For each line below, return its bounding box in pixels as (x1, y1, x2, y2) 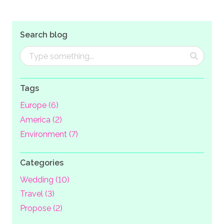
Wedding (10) (20, 174, 69, 184)
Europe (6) (20, 100, 58, 110)
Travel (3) (20, 189, 54, 199)
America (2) (20, 114, 62, 124)
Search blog (20, 30, 67, 40)
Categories (20, 157, 63, 167)
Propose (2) (20, 203, 62, 213)
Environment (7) (20, 129, 78, 139)
